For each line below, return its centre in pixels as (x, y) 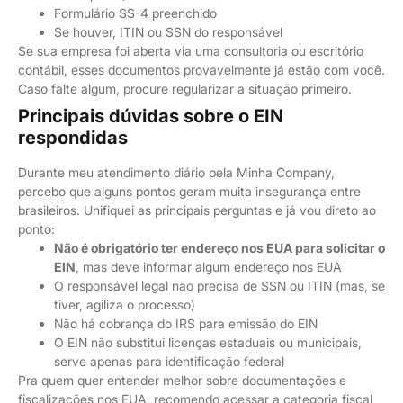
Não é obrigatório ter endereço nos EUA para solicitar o (219, 247)
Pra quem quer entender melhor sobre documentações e (182, 380)
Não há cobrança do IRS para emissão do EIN (186, 323)
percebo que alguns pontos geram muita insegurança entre (189, 191)
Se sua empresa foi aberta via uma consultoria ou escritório (191, 50)
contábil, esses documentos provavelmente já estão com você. (201, 69)
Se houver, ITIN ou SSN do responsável (168, 31)
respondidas (73, 137)
